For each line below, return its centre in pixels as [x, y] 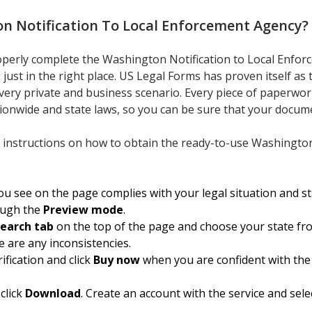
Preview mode [83, 210]
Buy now [117, 260]
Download [53, 293]
